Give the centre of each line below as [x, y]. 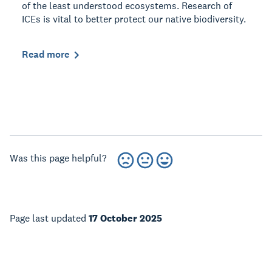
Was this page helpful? [58, 158]
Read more [46, 55]
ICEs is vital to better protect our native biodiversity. [134, 19]
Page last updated [49, 219]
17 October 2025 [125, 219]
